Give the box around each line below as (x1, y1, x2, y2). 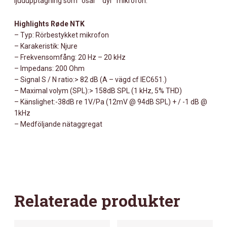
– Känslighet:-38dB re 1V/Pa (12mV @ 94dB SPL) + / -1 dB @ (14, 98, 207, 106)
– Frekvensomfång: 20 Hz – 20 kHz (14, 53, 126, 62)
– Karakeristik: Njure (14, 42, 78, 51)
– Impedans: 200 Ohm (14, 64, 85, 73)
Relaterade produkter (14, 190, 180, 212)
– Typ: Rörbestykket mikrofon (14, 31, 109, 40)
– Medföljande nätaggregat (14, 120, 102, 129)
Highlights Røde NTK (14, 20, 85, 28)
